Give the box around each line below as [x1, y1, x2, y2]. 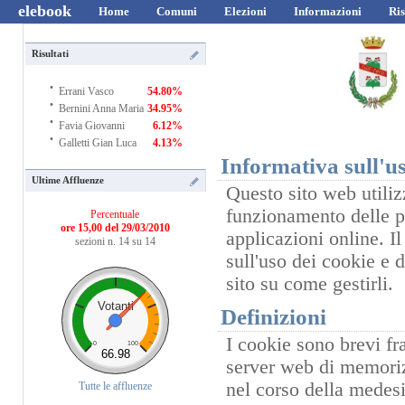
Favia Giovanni [59, 118, 126, 132]
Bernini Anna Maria [59, 101, 145, 115]
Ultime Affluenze [32, 174, 105, 186]
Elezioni [224, 5, 267, 18]
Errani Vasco [59, 84, 115, 98]
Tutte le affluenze [79, 380, 152, 393]
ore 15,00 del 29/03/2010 [61, 221, 170, 235]
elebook [18, 2, 71, 20]
